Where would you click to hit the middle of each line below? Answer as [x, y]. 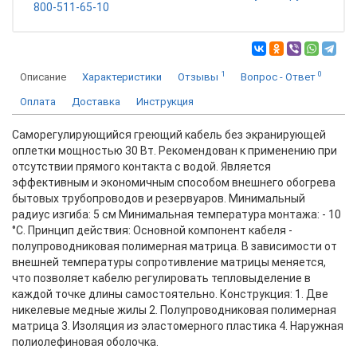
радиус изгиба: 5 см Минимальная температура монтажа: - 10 [177, 214]
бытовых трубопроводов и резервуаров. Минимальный [159, 198]
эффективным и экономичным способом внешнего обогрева [174, 182]
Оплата [38, 102]
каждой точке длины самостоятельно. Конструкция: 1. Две [170, 294]
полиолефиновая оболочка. [85, 342]
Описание [43, 77]
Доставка [96, 102]
